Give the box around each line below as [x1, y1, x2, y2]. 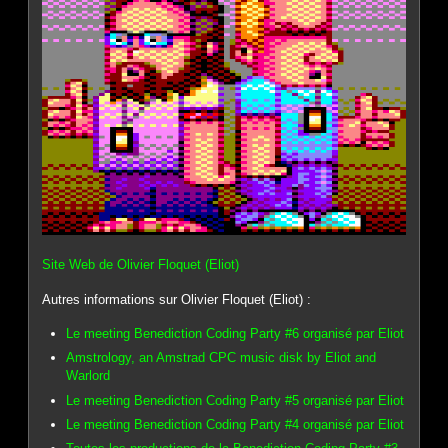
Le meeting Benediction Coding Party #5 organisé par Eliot [66, 392, 405, 408]
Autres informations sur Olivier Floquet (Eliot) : [42, 292, 312, 308]
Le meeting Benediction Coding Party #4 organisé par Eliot [66, 416, 405, 432]
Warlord [66, 368, 111, 384]
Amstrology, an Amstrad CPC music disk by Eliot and [66, 350, 377, 366]
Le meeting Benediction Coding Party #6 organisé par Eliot [66, 325, 405, 341]
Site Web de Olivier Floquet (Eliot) [42, 257, 240, 273]
